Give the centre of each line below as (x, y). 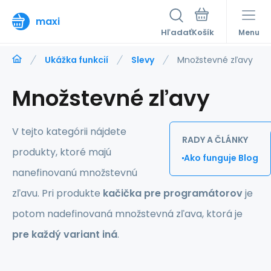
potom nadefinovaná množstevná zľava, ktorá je (127, 214)
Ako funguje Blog (221, 158)
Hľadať (176, 32)
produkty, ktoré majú (62, 152)
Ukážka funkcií (77, 60)
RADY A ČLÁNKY (215, 140)
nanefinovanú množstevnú (75, 173)
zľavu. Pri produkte (57, 193)
